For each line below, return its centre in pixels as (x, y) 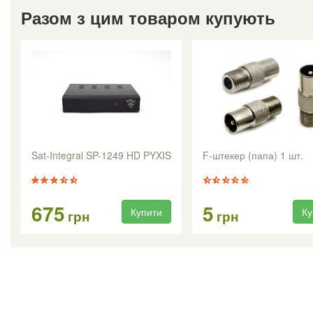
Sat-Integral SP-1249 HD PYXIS (101, 155)
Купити (146, 211)
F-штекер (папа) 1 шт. (253, 155)
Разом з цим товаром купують (148, 17)
